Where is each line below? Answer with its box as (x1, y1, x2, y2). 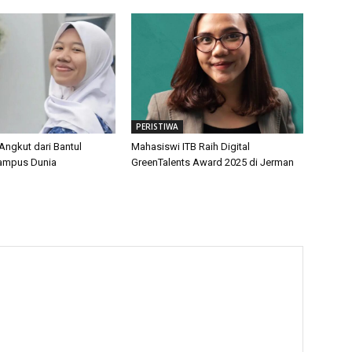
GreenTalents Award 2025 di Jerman (131, 156, 295, 168)
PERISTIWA (136, 120, 179, 132)
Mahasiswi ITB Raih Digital (131, 140, 251, 152)
